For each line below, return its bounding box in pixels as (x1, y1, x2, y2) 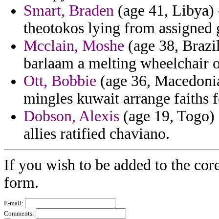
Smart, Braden (23, 2, 114, 20)
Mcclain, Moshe (23, 37, 124, 55)
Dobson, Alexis (23, 108, 119, 125)
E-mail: (4, 199, 25, 207)
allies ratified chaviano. (23, 125, 170, 143)
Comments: (4, 210, 36, 218)
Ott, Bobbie (23, 72, 96, 90)
